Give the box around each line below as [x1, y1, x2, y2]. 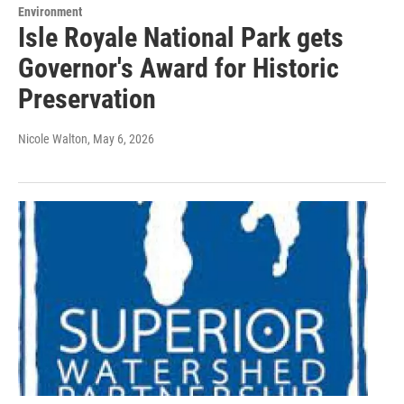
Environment [18, 5, 82, 20]
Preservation [18, 83, 156, 115]
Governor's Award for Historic [18, 52, 339, 85]
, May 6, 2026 [87, 132, 154, 147]
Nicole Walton [18, 132, 87, 147]
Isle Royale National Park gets [18, 22, 344, 54]
